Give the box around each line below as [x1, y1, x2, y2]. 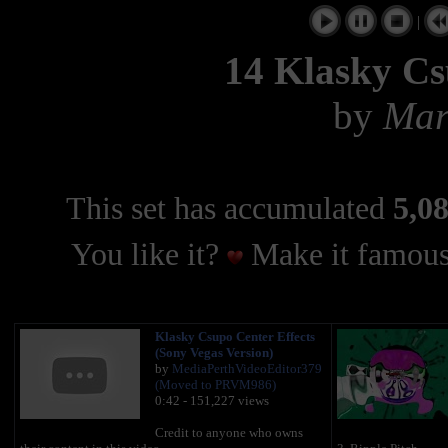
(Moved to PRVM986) [155, 377, 276, 393]
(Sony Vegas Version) [155, 345, 273, 361]
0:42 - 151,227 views [155, 393, 269, 409]
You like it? [70, 237, 227, 273]
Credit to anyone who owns [155, 425, 303, 441]
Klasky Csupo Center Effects [155, 329, 315, 345]
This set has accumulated [65, 191, 393, 226]
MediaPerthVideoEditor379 [172, 361, 322, 377]
